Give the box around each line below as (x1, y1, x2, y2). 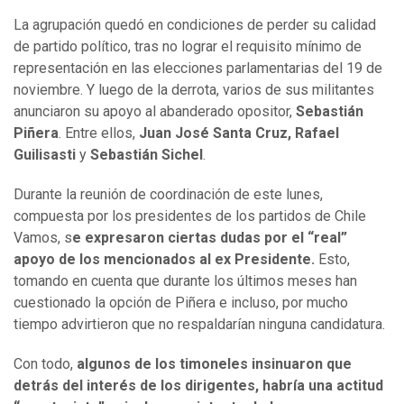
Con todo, (14, 355, 73, 373)
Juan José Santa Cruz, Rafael (139, 124, 339, 142)
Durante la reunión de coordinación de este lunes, (14, 186, 323, 204)
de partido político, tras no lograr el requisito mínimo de (14, 38, 362, 56)
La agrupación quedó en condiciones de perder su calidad (14, 16, 376, 34)
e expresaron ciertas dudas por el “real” (72, 229, 347, 247)
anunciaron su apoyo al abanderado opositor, (14, 103, 296, 121)
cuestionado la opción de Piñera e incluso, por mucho (14, 294, 348, 312)
